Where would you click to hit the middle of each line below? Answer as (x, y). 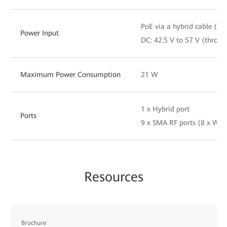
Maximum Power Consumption (70, 74)
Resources (113, 177)
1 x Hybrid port (165, 109)
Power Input (40, 33)
